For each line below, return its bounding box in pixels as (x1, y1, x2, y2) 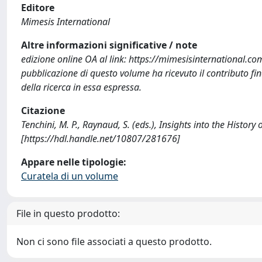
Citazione (21, 104, 65, 117)
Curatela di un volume (21, 169, 118, 182)
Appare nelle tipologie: (21, 155, 126, 168)
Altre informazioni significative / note (21, 38, 197, 51)
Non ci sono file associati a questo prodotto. (16, 235, 212, 248)
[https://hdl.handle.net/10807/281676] (21, 132, 180, 145)
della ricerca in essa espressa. (21, 80, 142, 94)
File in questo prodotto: (16, 206, 120, 220)
